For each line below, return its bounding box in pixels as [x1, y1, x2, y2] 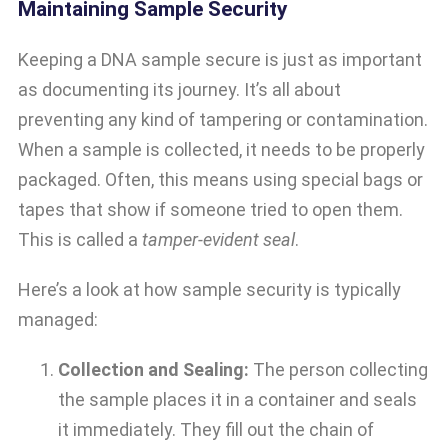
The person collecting [249, 359, 428, 381]
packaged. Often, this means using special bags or [18, 169, 423, 191]
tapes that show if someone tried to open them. [18, 199, 403, 221]
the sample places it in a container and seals [58, 389, 417, 411]
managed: [18, 309, 98, 331]
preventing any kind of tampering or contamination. [18, 109, 428, 131]
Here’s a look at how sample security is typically [18, 279, 401, 301]
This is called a [18, 229, 142, 251]
